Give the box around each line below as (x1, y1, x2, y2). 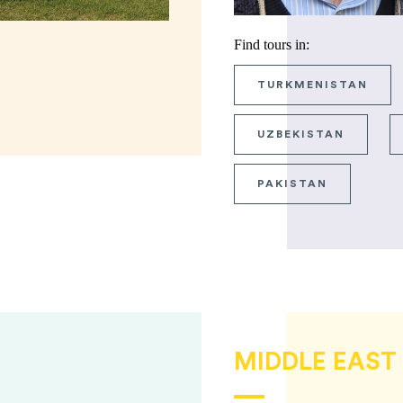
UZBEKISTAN (257, 129, 345, 140)
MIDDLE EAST (234, 350, 397, 375)
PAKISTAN (257, 178, 327, 190)
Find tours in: (234, 37, 309, 53)
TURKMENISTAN (257, 79, 368, 91)
